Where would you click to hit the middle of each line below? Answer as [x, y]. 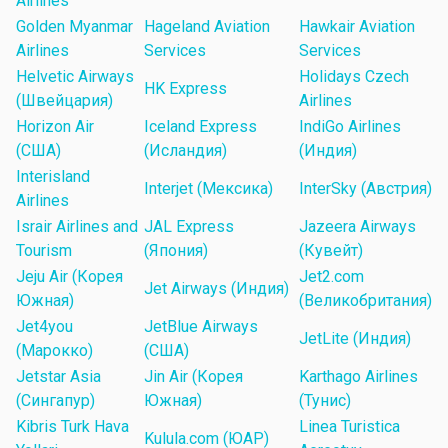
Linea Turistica [349, 427]
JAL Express [189, 227]
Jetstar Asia [58, 377]
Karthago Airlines [358, 377]
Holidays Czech [354, 77]
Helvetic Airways [75, 77]
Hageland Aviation [207, 27]
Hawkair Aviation [357, 27]
